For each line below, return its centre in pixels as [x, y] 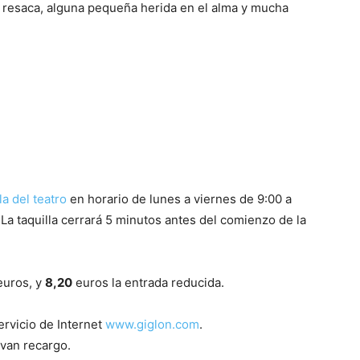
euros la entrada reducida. [150, 282]
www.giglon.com [152, 324]
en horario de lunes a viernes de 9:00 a [179, 198]
